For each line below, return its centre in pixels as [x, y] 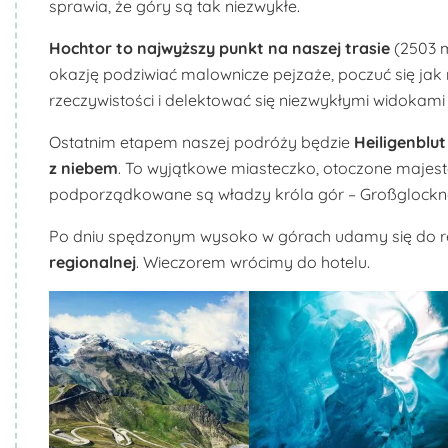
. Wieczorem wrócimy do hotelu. [253, 261]
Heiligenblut [400, 141]
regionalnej [92, 261]
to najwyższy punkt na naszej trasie [253, 47]
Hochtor [80, 47]
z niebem [83, 167]
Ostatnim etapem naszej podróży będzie [201, 141]
